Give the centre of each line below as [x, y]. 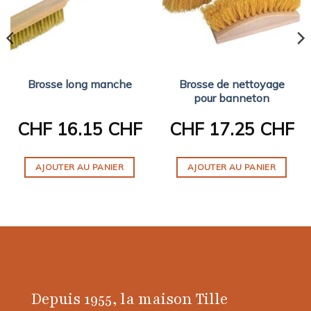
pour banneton [232, 98]
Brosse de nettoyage [232, 84]
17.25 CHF [249, 128]
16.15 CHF [97, 128]
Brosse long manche [79, 84]
